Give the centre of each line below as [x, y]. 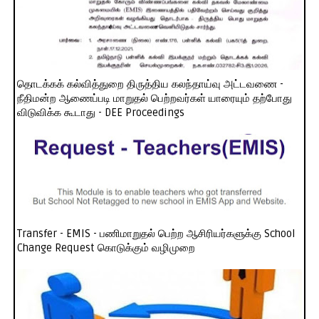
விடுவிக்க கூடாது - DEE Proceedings [100, 113]
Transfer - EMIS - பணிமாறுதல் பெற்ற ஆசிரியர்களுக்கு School [156, 234]
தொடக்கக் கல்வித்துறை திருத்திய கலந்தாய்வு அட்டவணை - [150, 84]
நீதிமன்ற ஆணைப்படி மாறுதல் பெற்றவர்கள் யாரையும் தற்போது [154, 99]
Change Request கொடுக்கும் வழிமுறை [106, 248]
